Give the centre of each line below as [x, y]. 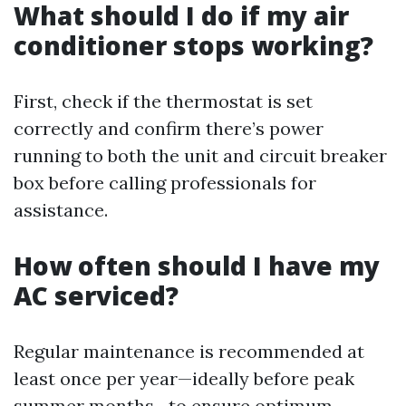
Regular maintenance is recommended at [189, 351]
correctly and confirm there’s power [169, 128]
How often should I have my [197, 266]
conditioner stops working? [193, 45]
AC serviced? [96, 295]
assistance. [61, 210]
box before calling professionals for [165, 183]
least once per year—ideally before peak [184, 378]
